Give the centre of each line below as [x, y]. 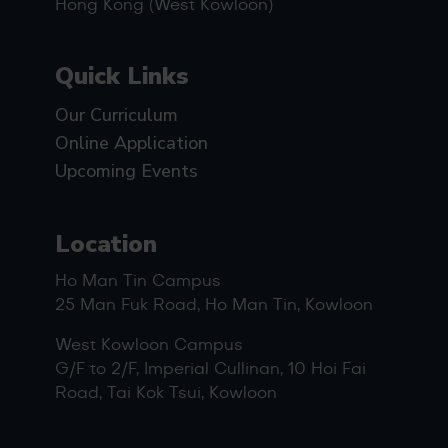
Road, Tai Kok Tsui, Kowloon [166, 392]
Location [106, 243]
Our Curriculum [116, 114]
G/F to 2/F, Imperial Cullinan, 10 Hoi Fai [210, 368]
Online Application [131, 142]
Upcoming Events [126, 170]
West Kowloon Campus [149, 344]
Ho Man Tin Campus [138, 280]
